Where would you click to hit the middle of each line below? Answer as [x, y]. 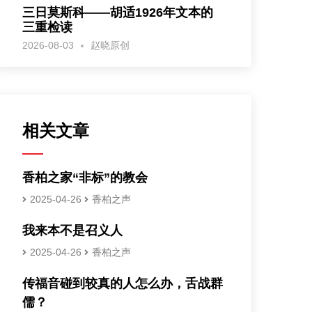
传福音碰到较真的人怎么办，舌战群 [122, 283]
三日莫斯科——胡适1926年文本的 [117, 13]
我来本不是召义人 [72, 231]
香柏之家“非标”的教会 [85, 178]
